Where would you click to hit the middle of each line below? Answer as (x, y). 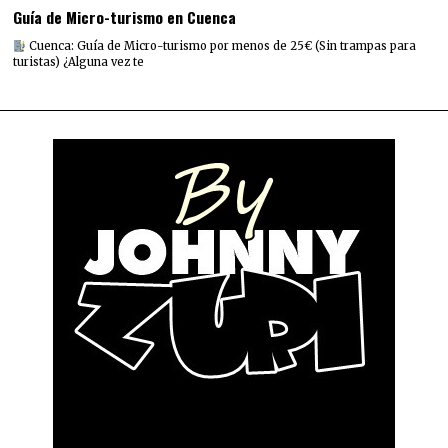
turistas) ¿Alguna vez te (79, 62)
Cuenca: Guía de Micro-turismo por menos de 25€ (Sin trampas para (221, 46)
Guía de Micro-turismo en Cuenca (125, 17)
